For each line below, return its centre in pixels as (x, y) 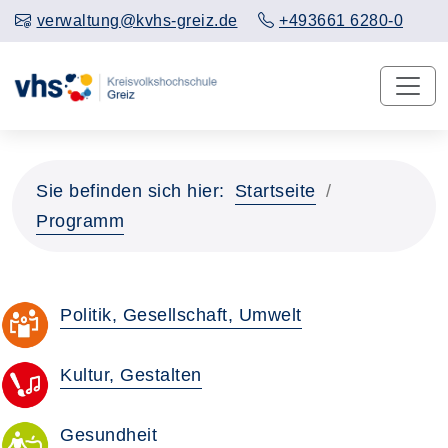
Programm (80, 220)
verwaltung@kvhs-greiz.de (137, 20)
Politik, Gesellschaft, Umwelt (181, 314)
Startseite (275, 190)
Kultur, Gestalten (131, 374)
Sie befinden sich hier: (130, 190)
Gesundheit (108, 434)
